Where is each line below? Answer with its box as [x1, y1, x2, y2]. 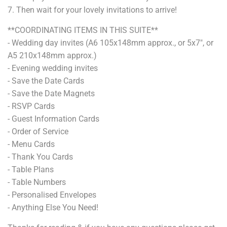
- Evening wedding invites [8, 63, 98, 73]
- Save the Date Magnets [8, 89, 95, 99]
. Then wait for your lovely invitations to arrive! [12, 5, 177, 15]
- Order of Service [8, 127, 68, 137]
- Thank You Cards [8, 152, 73, 162]
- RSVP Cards [8, 101, 55, 111]
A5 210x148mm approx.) [8, 51, 97, 61]
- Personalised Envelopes [8, 190, 96, 200]
